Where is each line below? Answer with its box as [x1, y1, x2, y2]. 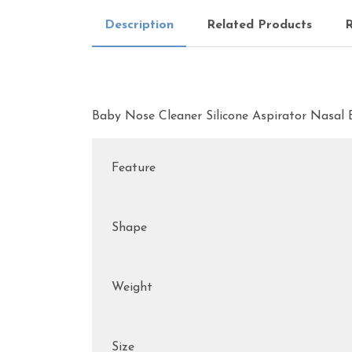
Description [104, 19, 174, 31]
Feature [112, 162, 156, 174]
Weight [112, 281, 152, 294]
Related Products [207, 19, 312, 31]
